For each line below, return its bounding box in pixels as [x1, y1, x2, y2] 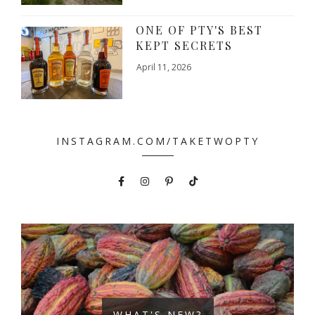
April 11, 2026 [136, 60, 192, 73]
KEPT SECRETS [136, 37, 233, 53]
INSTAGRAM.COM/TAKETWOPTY [56, 134, 259, 148]
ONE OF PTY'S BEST [136, 22, 264, 37]
